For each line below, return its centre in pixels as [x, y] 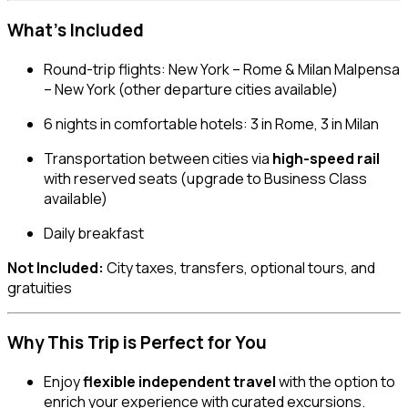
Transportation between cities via [158, 158]
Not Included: [56, 267]
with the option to [336, 382]
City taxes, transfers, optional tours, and [240, 267]
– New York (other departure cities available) [191, 89]
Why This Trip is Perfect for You [137, 343]
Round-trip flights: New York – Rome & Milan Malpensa [222, 69]
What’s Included [76, 30]
